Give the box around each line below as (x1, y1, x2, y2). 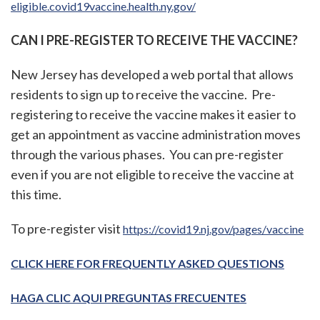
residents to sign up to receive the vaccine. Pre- (11, 86, 276, 103)
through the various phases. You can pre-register (11, 146, 284, 163)
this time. (11, 186, 61, 203)
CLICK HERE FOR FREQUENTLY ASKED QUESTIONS (11, 256, 284, 271)
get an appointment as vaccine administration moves (11, 126, 301, 143)
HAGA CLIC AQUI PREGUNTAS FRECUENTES (11, 291, 246, 305)
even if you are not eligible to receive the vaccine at (11, 166, 294, 183)
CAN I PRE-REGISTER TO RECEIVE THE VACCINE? (11, 32, 298, 49)
